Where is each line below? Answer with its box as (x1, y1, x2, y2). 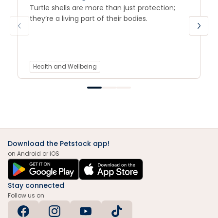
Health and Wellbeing (33, 62, 97, 71)
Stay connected (8, 180, 64, 190)
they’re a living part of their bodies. (30, 14, 147, 23)
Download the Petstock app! (8, 138, 109, 148)
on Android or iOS (8, 149, 59, 158)
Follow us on (8, 191, 44, 200)
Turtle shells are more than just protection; (30, 3, 175, 13)
